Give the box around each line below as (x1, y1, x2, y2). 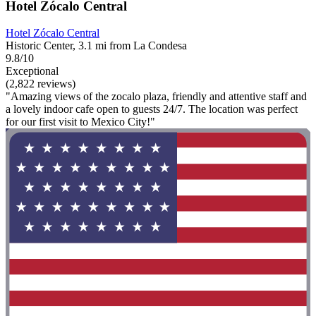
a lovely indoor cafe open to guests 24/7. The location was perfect (6, 103, 298, 116)
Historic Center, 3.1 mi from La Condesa (6, 39, 187, 52)
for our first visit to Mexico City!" (6, 116, 155, 128)
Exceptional (6, 65, 59, 78)
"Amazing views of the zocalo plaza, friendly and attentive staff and (6, 90, 307, 103)
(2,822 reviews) (6, 78, 75, 90)
